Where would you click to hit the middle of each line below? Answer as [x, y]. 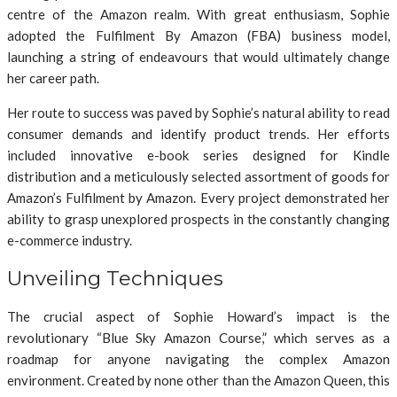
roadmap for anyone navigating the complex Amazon [198, 358]
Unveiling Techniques [115, 278]
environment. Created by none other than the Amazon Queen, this [198, 380]
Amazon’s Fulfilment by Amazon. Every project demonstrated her [198, 198]
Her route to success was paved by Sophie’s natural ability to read [198, 113]
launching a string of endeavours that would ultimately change [198, 57]
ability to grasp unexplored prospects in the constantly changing [198, 219]
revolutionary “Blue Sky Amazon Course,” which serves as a [198, 337]
